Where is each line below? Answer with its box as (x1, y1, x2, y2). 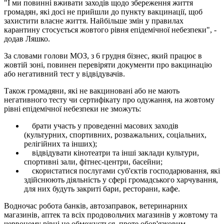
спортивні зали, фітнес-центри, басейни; (24, 157, 162, 166)
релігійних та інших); (24, 139, 97, 148)
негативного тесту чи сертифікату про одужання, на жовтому (4, 95, 214, 104)
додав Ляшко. (4, 34, 50, 43)
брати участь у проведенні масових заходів (24, 121, 178, 130)
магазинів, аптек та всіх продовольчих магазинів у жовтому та (4, 210, 217, 219)
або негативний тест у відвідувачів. (4, 69, 125, 78)
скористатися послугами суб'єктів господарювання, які (24, 166, 220, 175)
